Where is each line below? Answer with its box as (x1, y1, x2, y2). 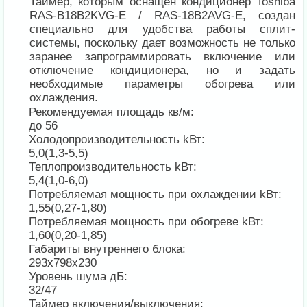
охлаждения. (29, 91, 99, 105)
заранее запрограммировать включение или (29, 50, 295, 64)
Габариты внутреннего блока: (29, 243, 190, 256)
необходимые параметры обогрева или (29, 77, 295, 91)
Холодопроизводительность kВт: (29, 133, 209, 147)
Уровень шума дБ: (29, 270, 132, 284)
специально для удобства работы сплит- (29, 23, 295, 36)
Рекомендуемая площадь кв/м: (29, 106, 198, 119)
